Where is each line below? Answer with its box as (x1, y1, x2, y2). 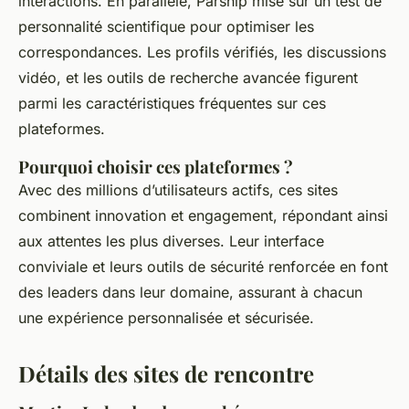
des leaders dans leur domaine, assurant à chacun (18, 283, 362, 302)
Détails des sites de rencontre (18, 359, 314, 389)
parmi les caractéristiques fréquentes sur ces (18, 94, 326, 113)
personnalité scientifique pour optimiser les (18, 17, 314, 37)
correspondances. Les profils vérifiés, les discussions (18, 43, 386, 62)
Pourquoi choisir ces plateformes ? (18, 155, 293, 179)
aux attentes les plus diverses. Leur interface (18, 232, 324, 251)
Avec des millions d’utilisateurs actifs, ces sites (18, 181, 338, 200)
